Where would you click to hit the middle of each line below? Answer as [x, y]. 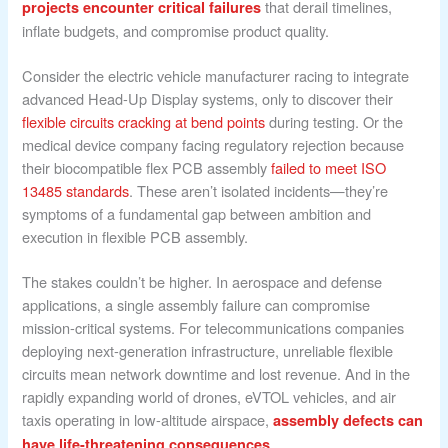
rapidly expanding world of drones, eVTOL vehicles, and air [209, 396]
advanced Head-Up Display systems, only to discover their [208, 98]
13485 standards [76, 190]
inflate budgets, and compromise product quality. [176, 30]
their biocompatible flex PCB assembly [147, 167]
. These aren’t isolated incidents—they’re [259, 190]
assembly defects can [348, 419]
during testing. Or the [334, 121]
